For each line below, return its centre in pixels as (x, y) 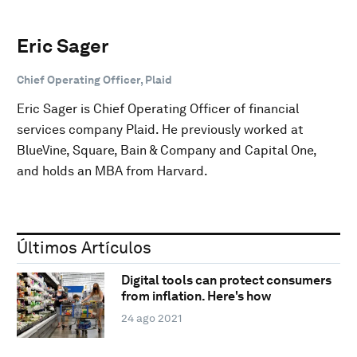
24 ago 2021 (151, 318)
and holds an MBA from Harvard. (112, 171)
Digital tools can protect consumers (226, 280)
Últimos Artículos (84, 247)
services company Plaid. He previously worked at (160, 129)
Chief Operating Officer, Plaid (94, 79)
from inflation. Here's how (196, 296)
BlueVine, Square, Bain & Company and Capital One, (167, 150)
